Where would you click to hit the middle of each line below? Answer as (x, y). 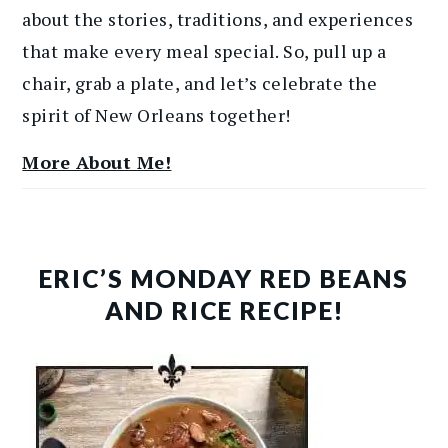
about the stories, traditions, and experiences (218, 19)
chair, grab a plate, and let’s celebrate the (200, 83)
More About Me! (97, 162)
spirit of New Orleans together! (156, 115)
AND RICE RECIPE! (224, 311)
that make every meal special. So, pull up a (204, 51)
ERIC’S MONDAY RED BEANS (224, 279)
